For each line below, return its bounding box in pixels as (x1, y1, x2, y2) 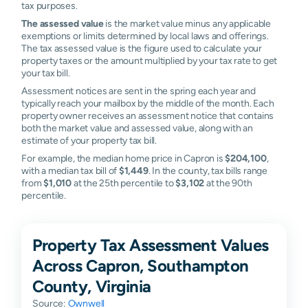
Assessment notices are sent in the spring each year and (21, 85, 256, 96)
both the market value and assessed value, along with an (21, 122, 253, 133)
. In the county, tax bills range (148, 164, 267, 176)
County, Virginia (32, 276, 151, 296)
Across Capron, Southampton (32, 255, 249, 275)
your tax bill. (21, 67, 70, 78)
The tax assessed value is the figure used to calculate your (21, 42, 262, 54)
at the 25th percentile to (71, 177, 176, 188)
